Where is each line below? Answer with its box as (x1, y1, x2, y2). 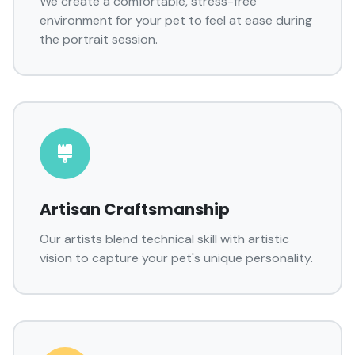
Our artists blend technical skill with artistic (40, 231, 289, 247)
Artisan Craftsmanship (40, 198, 230, 220)
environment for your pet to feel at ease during (40, 12, 312, 29)
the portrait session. (40, 31, 158, 48)
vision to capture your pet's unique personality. (40, 250, 313, 266)
